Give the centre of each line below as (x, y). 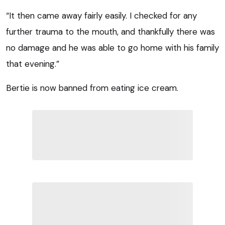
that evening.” (33, 64)
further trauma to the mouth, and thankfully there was (110, 31)
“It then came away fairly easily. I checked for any (101, 15)
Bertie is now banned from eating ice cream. (92, 88)
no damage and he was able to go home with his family (113, 47)
